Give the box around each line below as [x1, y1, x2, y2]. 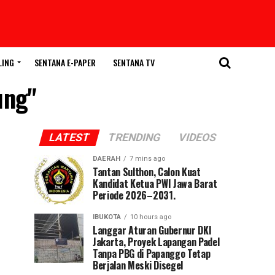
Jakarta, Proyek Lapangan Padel [93, 234, 220, 249]
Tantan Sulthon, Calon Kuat [93, 165, 201, 179]
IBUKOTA [93, 213, 121, 221]
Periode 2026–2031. [93, 188, 176, 203]
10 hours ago [130, 213, 171, 221]
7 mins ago [130, 155, 165, 163]
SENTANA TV [113, 56, 155, 69]
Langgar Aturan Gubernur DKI [93, 223, 212, 238]
